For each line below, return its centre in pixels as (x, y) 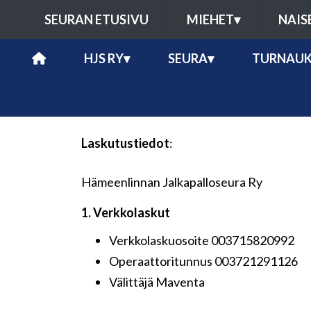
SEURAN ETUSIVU (96, 19)
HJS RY (104, 58)
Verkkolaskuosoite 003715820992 (202, 240)
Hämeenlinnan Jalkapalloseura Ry (172, 182)
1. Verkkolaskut (126, 212)
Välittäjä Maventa (157, 282)
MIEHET (210, 19)
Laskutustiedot (125, 143)
